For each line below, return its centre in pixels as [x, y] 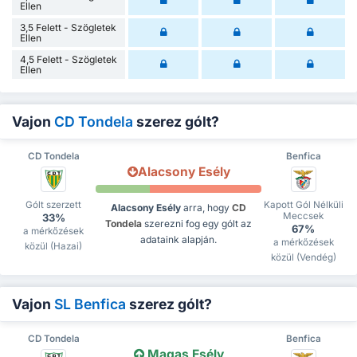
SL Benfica [90, 304]
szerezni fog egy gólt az [197, 223]
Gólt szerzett [54, 204]
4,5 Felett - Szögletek [69, 59]
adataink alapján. [178, 239]
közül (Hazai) [54, 246]
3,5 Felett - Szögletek [68, 27]
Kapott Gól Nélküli [303, 204]
